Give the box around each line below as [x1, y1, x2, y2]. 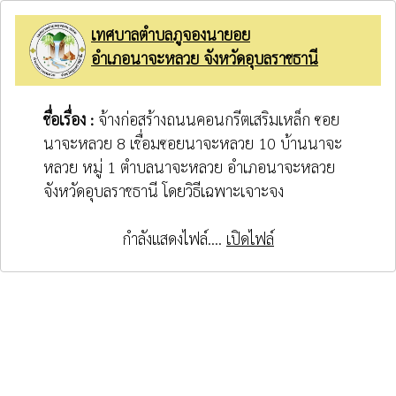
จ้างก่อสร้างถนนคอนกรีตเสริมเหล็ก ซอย [98, 108, 339, 129]
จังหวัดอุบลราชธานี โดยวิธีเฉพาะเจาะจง [43, 179, 284, 201]
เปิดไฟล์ [226, 227, 274, 248]
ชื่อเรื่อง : [43, 108, 98, 129]
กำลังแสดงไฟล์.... [122, 227, 226, 248]
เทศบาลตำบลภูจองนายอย [91, 24, 250, 44]
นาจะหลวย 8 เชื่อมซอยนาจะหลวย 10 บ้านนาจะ [43, 132, 342, 153]
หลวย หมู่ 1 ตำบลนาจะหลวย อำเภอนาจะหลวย [43, 156, 335, 177]
